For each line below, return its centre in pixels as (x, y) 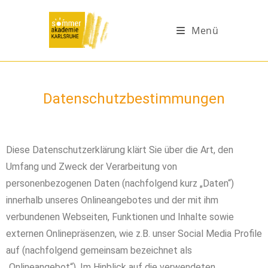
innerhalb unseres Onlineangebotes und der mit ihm (112, 200)
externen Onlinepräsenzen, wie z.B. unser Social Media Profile (134, 234)
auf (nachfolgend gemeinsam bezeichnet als (99, 250)
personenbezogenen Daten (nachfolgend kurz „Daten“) (120, 183)
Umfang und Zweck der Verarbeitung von (92, 167)
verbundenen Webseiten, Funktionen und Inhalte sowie (120, 217)
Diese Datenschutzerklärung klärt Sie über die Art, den (120, 150)
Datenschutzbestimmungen (134, 99)
